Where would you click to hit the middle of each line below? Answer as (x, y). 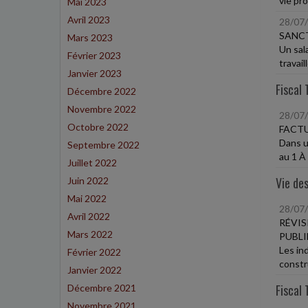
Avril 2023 (89, 20)
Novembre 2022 (102, 109)
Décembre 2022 (102, 91)
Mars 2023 (90, 37)
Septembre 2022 (103, 145)
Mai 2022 (87, 198)
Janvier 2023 (95, 73)
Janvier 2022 (95, 270)
